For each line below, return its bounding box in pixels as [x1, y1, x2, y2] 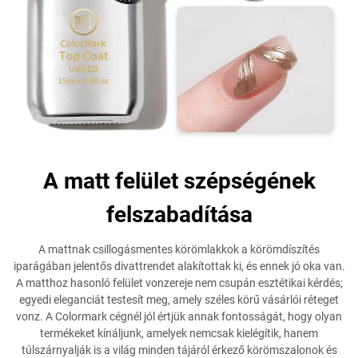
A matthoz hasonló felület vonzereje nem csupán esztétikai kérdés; [15, 276, 343, 289]
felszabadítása [105, 201, 253, 228]
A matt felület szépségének [42, 168, 316, 194]
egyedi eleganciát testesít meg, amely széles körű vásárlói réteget [19, 293, 339, 306]
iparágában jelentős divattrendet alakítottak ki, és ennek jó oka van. [13, 260, 345, 272]
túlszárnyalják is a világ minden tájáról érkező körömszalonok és [21, 344, 337, 356]
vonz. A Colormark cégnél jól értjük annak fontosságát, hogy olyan [16, 310, 342, 323]
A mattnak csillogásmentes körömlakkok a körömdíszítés [38, 243, 320, 256]
